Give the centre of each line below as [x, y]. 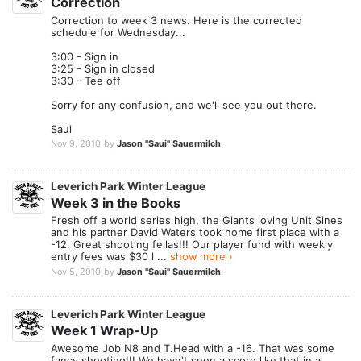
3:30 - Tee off [86, 80]
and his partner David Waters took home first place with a [195, 232]
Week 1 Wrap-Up [104, 331]
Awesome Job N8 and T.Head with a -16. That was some [193, 348]
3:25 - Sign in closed [103, 68]
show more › [201, 257]
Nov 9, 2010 [76, 144]
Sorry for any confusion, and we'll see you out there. [184, 104]
